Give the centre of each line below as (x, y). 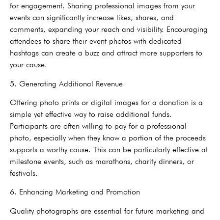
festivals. (24, 173)
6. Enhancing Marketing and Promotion (75, 192)
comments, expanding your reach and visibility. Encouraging (109, 29)
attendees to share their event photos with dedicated (96, 41)
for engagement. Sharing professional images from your (102, 6)
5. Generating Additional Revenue (66, 83)
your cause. (28, 65)
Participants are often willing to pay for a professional (98, 126)
